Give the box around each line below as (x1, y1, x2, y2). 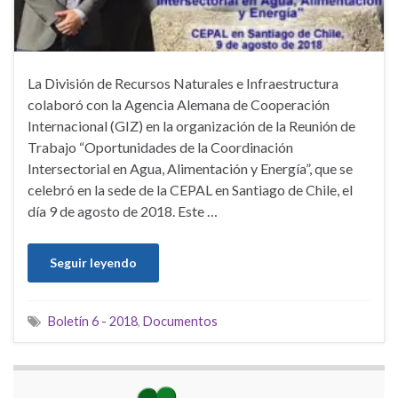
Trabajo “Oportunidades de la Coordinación (28, 138, 293, 155)
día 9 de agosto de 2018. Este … (28, 202, 218, 219)
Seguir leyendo (50, 254, 137, 270)
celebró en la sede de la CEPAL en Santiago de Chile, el (28, 180, 353, 198)
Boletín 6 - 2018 (48, 313, 138, 329)
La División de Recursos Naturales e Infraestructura (28, 74, 338, 92)
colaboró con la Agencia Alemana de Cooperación (28, 95, 330, 113)
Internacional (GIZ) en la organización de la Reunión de (28, 116, 355, 134)
